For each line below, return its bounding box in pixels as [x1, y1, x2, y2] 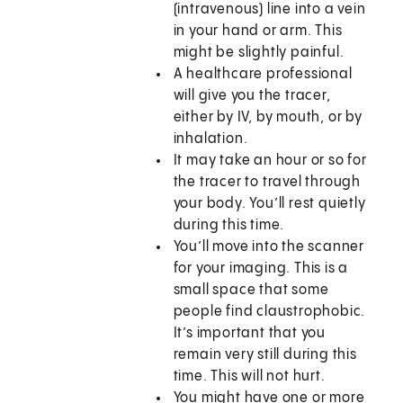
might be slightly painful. [173, 45, 345, 61]
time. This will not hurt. [173, 369, 326, 385]
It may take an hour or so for [173, 153, 367, 169]
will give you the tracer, [173, 88, 331, 104]
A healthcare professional [173, 67, 353, 83]
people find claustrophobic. [173, 304, 366, 320]
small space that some [173, 282, 329, 299]
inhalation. [173, 131, 248, 148]
